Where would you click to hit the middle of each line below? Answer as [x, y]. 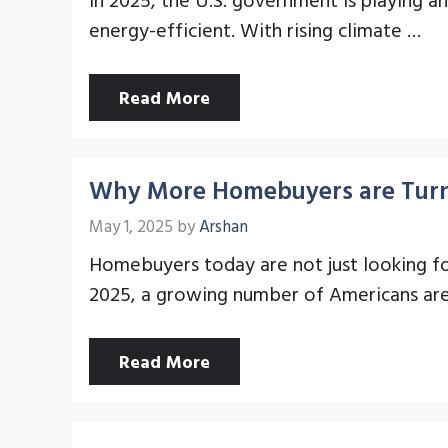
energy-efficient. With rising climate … [255, 28]
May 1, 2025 [131, 225]
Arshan [223, 225]
